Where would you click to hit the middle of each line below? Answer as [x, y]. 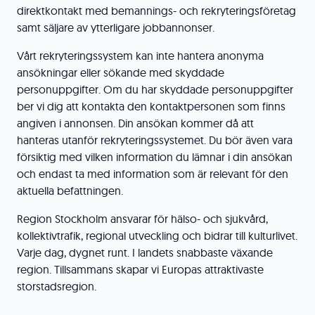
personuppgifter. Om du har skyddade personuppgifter [155, 89]
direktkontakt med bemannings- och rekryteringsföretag [156, 11]
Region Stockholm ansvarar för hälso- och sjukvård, [142, 219]
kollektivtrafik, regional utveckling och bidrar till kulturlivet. [157, 236]
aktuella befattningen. [70, 191]
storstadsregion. [57, 286]
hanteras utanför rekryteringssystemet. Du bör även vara [155, 140]
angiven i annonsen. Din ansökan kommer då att [135, 123]
